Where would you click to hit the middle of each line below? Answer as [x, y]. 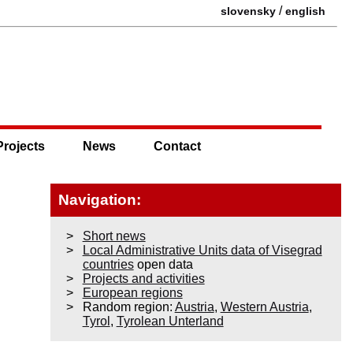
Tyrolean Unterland [170, 321]
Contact [177, 146]
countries [108, 264]
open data [163, 264]
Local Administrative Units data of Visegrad [202, 250]
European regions [132, 292]
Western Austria [264, 307]
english [305, 11]
